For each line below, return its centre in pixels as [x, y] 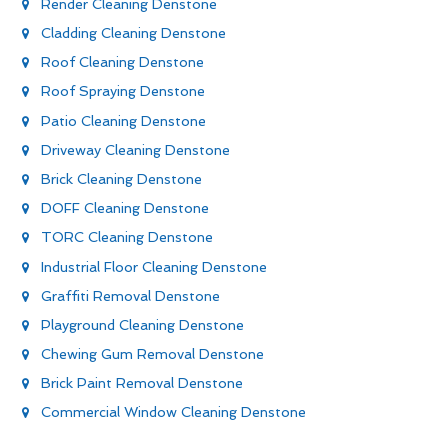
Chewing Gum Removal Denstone [152, 354]
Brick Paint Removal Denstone [142, 383]
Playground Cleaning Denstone [142, 324]
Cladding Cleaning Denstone [133, 33]
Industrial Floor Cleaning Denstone [154, 266]
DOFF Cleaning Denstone [125, 208]
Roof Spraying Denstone [123, 91]
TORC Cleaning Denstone [127, 237]
